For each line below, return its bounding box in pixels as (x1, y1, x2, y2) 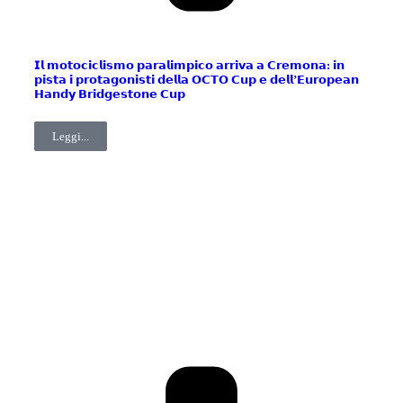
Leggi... (52, 130, 89, 144)
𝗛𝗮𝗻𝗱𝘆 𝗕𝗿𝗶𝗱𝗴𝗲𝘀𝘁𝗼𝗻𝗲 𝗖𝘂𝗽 (34, 86, 188, 101)
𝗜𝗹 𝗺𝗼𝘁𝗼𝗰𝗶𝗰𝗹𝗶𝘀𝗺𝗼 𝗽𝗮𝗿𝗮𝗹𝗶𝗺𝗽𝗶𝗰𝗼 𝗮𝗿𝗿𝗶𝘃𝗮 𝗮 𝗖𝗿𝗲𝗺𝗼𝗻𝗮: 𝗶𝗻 (34, 58, 345, 72)
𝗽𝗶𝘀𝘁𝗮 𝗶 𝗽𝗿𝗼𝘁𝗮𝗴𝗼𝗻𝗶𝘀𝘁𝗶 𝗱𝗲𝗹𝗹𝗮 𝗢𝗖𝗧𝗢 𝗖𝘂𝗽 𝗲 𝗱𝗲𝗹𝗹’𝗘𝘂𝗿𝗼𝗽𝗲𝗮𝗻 (34, 72, 359, 86)
